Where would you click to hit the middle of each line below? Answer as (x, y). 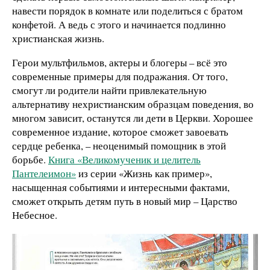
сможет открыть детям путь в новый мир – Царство (125, 201)
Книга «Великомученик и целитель (124, 159)
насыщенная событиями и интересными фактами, (121, 187)
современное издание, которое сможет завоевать (120, 131)
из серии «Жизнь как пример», (144, 173)
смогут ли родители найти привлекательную (109, 90)
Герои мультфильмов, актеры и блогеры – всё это (120, 62)
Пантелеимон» (44, 173)
